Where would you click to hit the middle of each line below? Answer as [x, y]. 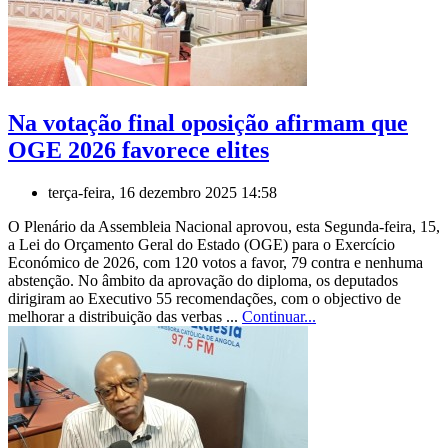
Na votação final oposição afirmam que [208, 122]
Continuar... [279, 316]
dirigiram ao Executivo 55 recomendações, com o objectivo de [204, 298]
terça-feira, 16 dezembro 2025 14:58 [162, 192]
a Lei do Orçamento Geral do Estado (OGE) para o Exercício [201, 244]
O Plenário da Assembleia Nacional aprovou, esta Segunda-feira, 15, [224, 226]
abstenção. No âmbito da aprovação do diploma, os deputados [203, 280]
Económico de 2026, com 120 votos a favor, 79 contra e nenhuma [215, 262]
